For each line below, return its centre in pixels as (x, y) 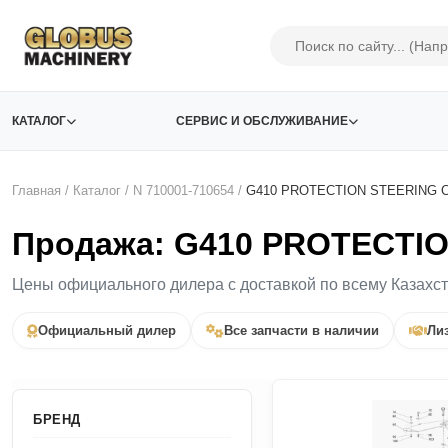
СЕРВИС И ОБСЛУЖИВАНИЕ (261, 121)
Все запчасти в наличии (301, 330)
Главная (36, 190)
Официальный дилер (107, 330)
